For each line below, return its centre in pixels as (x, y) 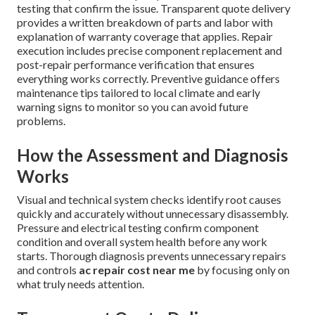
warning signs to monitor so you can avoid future (133, 107)
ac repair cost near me (137, 270)
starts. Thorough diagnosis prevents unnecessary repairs (152, 256)
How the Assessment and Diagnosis (153, 155)
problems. (41, 121)
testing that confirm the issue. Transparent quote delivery (154, 8)
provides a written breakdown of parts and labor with (145, 22)
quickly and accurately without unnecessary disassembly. (153, 214)
